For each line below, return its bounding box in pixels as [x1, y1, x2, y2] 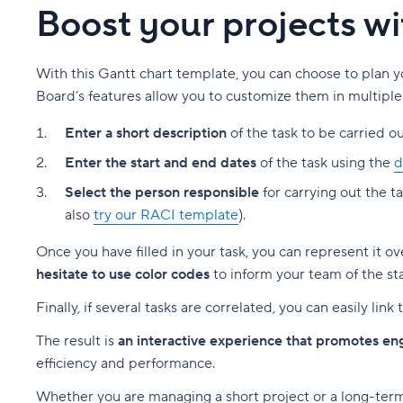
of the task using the [256, 154, 394, 173]
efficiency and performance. [36, 354, 215, 373]
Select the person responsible [65, 184, 259, 202]
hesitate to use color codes [36, 265, 210, 284]
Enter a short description [65, 124, 227, 143]
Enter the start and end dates [65, 154, 256, 173]
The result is [36, 332, 118, 351]
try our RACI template [94, 206, 238, 225]
